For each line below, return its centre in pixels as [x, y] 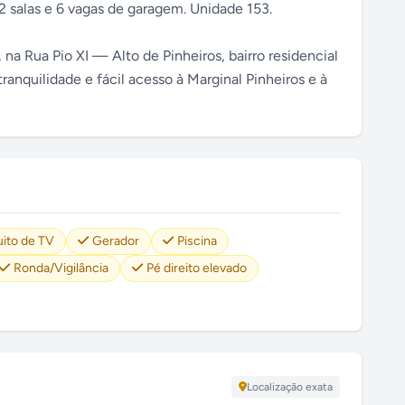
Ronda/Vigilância [61, 268]
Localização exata [290, 387]
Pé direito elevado [197, 268]
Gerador [116, 241]
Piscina [197, 241]
